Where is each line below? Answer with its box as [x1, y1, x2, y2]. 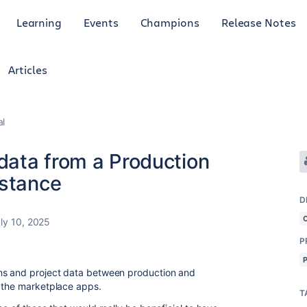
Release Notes [221, 14, 296, 29]
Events [84, 14, 119, 29]
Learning [16, 14, 62, 29]
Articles [8, 62, 47, 77]
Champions [140, 14, 199, 29]
